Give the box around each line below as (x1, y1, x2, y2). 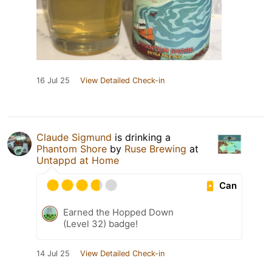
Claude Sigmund (36, 131, 112, 144)
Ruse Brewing (124, 143, 186, 155)
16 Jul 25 (36, 76, 70, 86)
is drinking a (112, 131, 171, 144)
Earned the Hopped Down (63, 206, 174, 219)
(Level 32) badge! (63, 218, 138, 230)
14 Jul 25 (36, 249, 70, 259)
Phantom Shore (36, 143, 107, 155)
